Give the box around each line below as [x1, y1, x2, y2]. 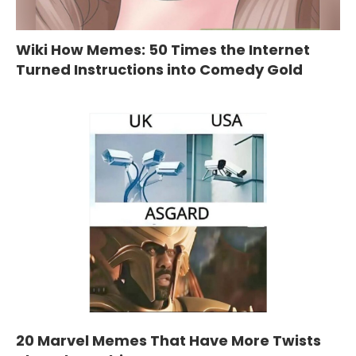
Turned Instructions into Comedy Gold [16, 60, 303, 80]
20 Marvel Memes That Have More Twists [16, 331, 321, 351]
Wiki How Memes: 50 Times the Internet [16, 40, 310, 60]
